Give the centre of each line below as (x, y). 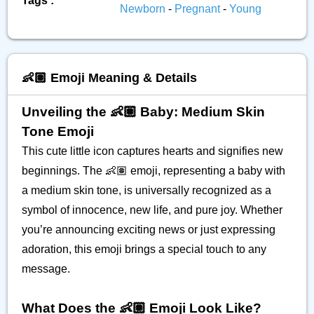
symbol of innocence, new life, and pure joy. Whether (152, 210)
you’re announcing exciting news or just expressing (149, 230)
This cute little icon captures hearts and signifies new (152, 151)
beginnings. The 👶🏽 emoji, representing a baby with (153, 171)
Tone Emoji (58, 131)
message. (46, 269)
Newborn (144, 9)
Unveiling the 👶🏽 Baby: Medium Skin (143, 112)
